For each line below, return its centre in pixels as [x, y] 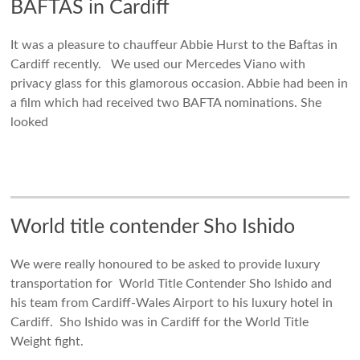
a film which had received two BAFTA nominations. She [166, 103]
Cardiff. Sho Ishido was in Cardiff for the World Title [160, 322]
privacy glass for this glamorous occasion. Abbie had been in [180, 84]
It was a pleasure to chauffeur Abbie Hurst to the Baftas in [174, 45]
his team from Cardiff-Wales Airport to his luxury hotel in [172, 303]
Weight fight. [49, 342]
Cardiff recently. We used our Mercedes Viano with [158, 64]
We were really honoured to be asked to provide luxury [166, 264]
